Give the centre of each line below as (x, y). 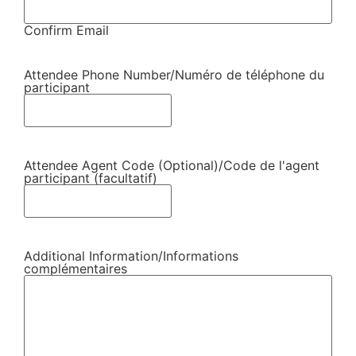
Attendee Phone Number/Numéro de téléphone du (174, 74)
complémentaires (75, 268)
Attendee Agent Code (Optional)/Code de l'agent (172, 165)
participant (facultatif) (91, 178)
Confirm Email (66, 30)
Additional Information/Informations (131, 255)
